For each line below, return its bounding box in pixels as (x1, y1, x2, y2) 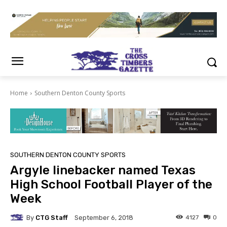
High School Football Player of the (10, 177, 212, 192)
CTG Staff (35, 213, 68, 221)
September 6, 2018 (74, 214, 133, 222)
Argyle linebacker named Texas (10, 163, 196, 178)
